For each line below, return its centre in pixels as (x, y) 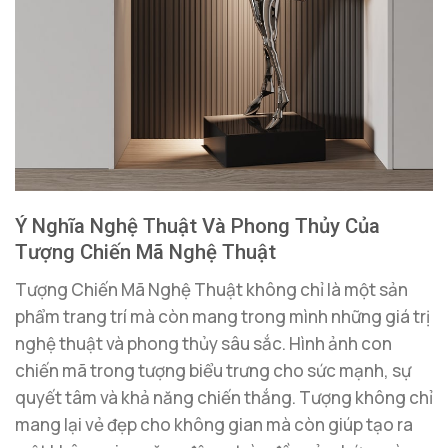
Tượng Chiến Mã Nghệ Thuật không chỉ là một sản (211, 289)
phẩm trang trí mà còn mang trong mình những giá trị (222, 316)
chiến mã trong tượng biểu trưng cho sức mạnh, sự (213, 370)
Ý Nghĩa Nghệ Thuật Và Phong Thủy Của (197, 226)
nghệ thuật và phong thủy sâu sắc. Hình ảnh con (203, 343)
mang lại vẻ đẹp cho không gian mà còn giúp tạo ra (214, 424)
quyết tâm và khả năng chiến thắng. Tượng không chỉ (224, 397)
